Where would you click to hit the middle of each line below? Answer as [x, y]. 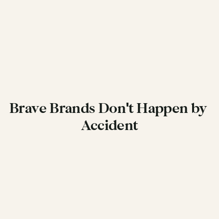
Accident [109, 126]
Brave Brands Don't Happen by [108, 109]
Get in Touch [110, 151]
